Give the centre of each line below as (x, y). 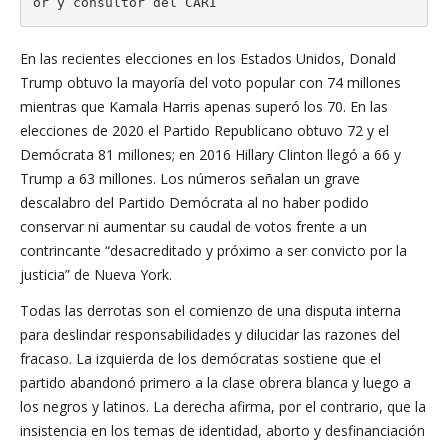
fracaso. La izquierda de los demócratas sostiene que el (200, 358)
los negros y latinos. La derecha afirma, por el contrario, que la (223, 406)
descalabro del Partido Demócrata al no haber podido (194, 202)
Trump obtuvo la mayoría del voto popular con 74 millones (210, 82)
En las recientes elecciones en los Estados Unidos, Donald (208, 58)
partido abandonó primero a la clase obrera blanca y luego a (215, 382)
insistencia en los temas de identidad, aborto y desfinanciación (222, 430)
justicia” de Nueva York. (96, 274)
